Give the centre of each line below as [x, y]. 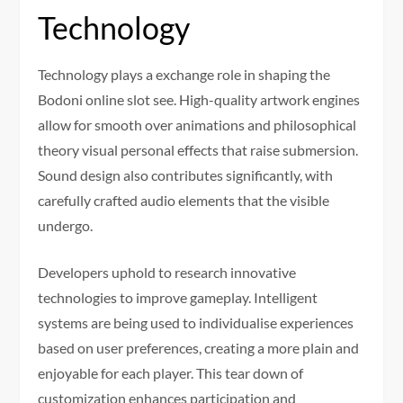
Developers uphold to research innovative [167, 272]
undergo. [66, 225]
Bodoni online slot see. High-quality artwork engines [199, 99]
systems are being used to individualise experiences [196, 322]
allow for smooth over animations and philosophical [197, 124]
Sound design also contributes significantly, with [186, 175]
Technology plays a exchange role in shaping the [184, 74]
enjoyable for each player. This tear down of [171, 372]
